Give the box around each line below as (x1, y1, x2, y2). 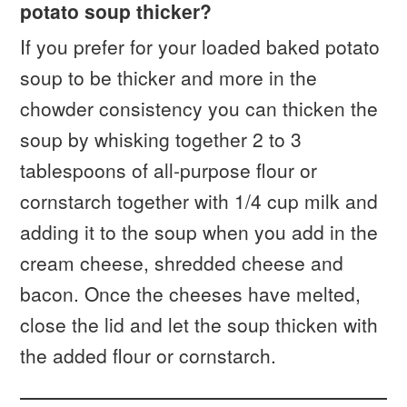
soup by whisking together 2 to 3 (20, 125, 303, 154)
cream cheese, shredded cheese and (20, 249, 344, 277)
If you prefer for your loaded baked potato (20, 33, 381, 61)
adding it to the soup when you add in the (20, 218, 379, 246)
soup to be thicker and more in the (20, 64, 318, 92)
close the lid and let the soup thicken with (20, 311, 379, 339)
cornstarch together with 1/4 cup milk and (20, 187, 379, 215)
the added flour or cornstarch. (20, 342, 277, 370)
